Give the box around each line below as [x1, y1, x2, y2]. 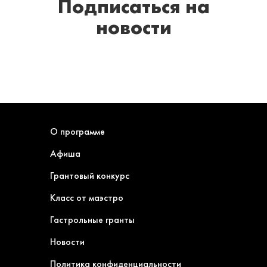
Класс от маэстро [50, 191, 123, 204]
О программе [50, 125, 105, 138]
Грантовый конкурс [50, 169, 129, 182]
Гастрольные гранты [50, 213, 135, 226]
